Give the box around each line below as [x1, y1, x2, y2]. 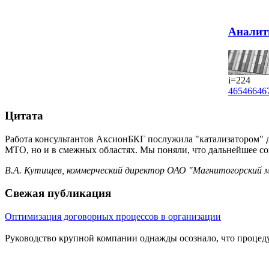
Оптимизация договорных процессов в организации [5, 211, 221, 222]
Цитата [5, 109, 43, 122]
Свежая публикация [5, 187, 111, 200]
